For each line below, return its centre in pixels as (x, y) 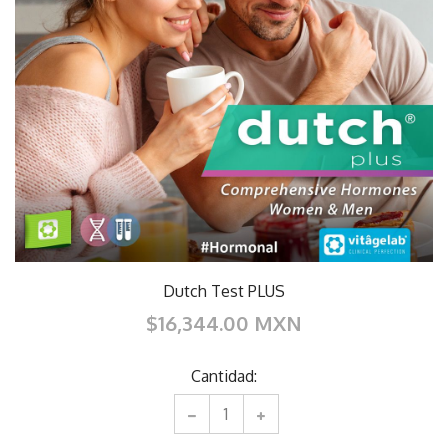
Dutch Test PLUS (224, 290)
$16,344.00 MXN (224, 322)
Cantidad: (224, 375)
